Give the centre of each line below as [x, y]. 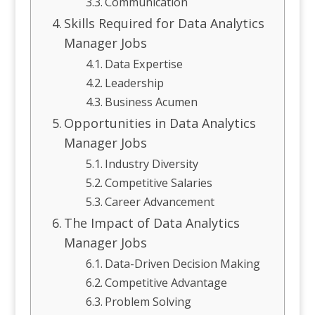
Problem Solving [148, 302]
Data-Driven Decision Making [184, 264]
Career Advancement [161, 202]
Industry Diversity [153, 164]
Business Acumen [153, 102]
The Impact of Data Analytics [152, 223]
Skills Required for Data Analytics [165, 23]
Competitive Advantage [168, 283]
